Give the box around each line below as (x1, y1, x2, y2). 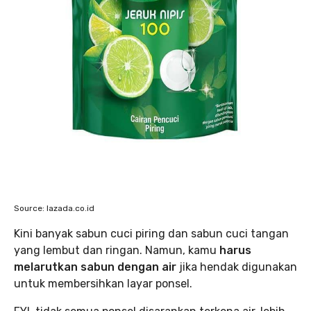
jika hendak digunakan (176, 260, 297, 274)
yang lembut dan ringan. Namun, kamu (14, 244, 219, 257)
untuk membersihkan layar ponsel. (14, 277, 192, 290)
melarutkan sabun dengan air (14, 260, 176, 274)
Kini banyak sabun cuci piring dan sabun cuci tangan (14, 227, 289, 240)
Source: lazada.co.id (14, 203, 94, 213)
